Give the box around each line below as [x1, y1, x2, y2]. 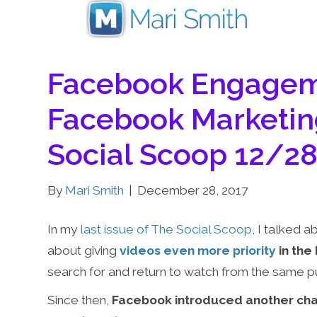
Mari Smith [65, 183, 125, 198]
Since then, [47, 293, 113, 308]
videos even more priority [120, 243, 277, 258]
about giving [47, 243, 117, 258]
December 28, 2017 [137, 183, 248, 198]
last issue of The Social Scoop [80, 222, 253, 237]
